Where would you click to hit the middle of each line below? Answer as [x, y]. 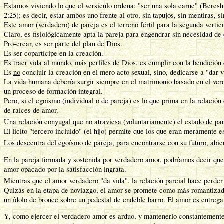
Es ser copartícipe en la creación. [54, 53]
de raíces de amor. [32, 110]
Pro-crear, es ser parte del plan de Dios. [63, 44]
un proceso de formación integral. [53, 91]
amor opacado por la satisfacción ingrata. [65, 169]
